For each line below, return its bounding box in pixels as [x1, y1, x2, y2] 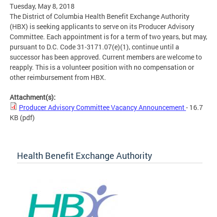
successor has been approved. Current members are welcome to [10, 52, 202, 62]
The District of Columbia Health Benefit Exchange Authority [10, 12, 189, 21]
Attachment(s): [10, 93, 57, 102]
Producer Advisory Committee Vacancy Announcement [19, 103, 186, 112]
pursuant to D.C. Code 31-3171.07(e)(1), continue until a [10, 42, 179, 52]
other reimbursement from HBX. [10, 73, 106, 82]
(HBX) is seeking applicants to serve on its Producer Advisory [10, 22, 194, 31]
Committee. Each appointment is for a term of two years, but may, [10, 32, 207, 42]
